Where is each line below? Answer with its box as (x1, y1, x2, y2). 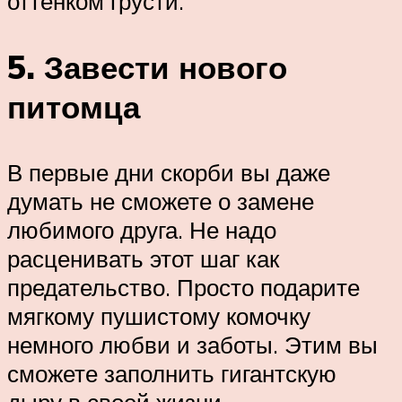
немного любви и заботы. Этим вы (7, 329, 378, 359)
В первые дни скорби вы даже (7, 157, 330, 187)
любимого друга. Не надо (7, 214, 276, 244)
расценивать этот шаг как (7, 243, 279, 273)
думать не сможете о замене (7, 186, 314, 215)
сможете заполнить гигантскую (7, 358, 336, 388)
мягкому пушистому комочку (7, 301, 310, 330)
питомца (7, 86, 140, 127)
